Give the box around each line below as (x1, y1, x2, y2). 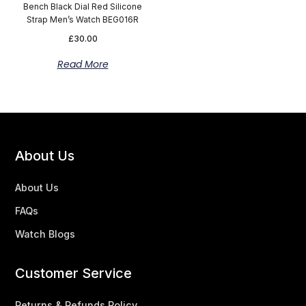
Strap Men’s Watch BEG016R (27, 14, 139, 25)
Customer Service (15, 265, 132, 281)
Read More (57, 57, 109, 71)
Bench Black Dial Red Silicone (23, 1, 142, 12)
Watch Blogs (15, 228, 75, 240)
